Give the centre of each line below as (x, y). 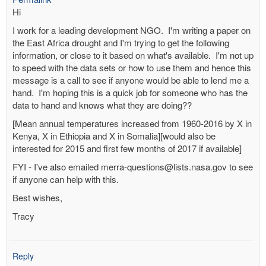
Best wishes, (37, 197)
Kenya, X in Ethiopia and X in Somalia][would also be (114, 136)
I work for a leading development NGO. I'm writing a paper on (132, 30)
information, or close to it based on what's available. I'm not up (133, 55)
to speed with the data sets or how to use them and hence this (132, 67)
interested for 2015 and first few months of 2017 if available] (127, 148)
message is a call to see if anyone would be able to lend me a (131, 80)
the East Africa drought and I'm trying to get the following (121, 42)
